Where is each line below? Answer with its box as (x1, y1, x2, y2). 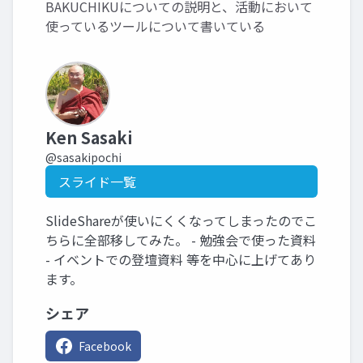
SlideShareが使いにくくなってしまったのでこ (45, 211, 317, 230)
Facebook (79, 338, 131, 354)
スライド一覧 (58, 172, 136, 191)
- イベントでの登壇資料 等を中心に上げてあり (45, 250, 316, 269)
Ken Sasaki (45, 126, 133, 149)
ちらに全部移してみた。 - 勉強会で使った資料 (45, 230, 316, 250)
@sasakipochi (45, 149, 122, 165)
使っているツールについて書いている (45, 16, 265, 36)
